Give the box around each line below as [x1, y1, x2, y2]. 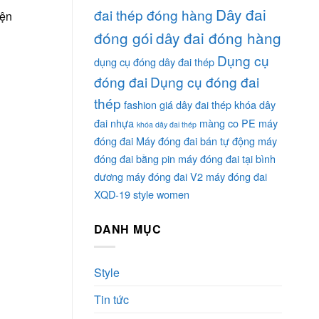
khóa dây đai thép [137, 119, 197, 130]
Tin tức [94, 291, 129, 308]
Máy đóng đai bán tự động [136, 133, 255, 149]
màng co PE [199, 115, 256, 131]
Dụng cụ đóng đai [150, 72, 259, 92]
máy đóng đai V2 [126, 169, 203, 184]
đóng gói [94, 27, 153, 49]
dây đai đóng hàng [156, 27, 281, 49]
